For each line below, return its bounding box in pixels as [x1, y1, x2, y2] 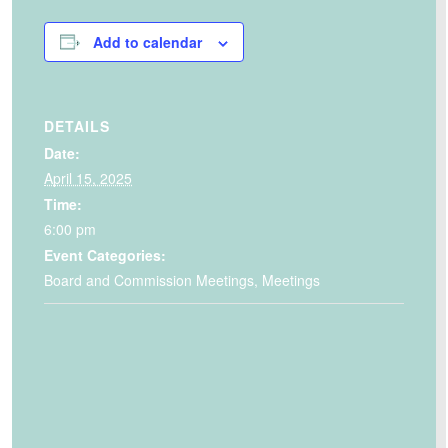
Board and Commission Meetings [44, 269, 254, 290]
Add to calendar [93, 31, 202, 52]
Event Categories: [44, 244, 166, 265]
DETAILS [44, 115, 110, 136]
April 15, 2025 [44, 167, 132, 188]
